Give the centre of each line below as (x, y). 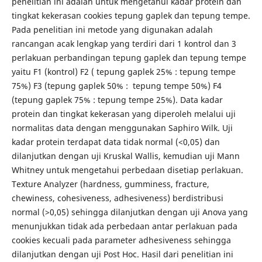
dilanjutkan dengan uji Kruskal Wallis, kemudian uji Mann (125, 156)
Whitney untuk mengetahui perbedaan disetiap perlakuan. (127, 170)
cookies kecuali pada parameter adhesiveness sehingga (121, 240)
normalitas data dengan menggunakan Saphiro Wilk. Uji (122, 127)
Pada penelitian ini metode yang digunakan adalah (112, 29)
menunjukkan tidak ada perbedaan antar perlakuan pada (124, 226)
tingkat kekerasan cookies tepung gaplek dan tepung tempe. (131, 15)
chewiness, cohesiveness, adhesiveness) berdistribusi (117, 198)
